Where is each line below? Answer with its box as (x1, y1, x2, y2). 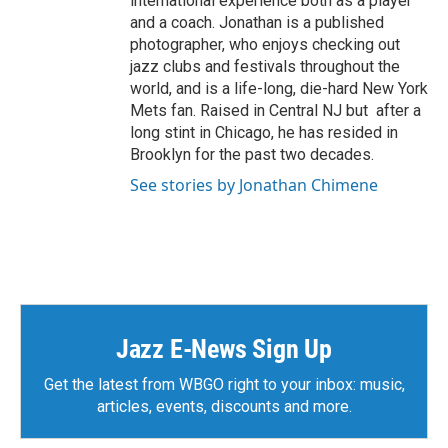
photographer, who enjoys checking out (130, 35, 400, 55)
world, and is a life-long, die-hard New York (130, 79, 428, 99)
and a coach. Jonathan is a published (130, 13, 384, 33)
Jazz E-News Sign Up (115, 334, 333, 365)
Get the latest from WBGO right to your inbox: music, (43, 375, 405, 395)
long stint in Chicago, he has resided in (130, 123, 398, 143)
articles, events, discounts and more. (96, 397, 352, 417)
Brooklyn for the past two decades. (130, 145, 374, 165)
